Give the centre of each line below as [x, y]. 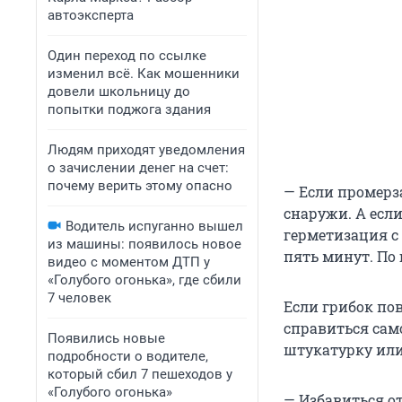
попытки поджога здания [129, 109]
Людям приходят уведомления [146, 150]
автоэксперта [91, 15]
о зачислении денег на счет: [138, 168]
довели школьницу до [119, 92]
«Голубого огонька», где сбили [144, 280]
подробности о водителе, [128, 356]
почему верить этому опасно [140, 186]
